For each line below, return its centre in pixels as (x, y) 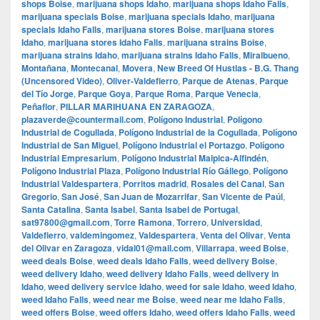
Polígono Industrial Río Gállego (187, 171)
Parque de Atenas (219, 81)
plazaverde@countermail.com (82, 120)
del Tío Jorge (47, 94)
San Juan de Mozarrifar (151, 197)
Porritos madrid (155, 184)
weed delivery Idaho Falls (157, 274)
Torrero (191, 222)
